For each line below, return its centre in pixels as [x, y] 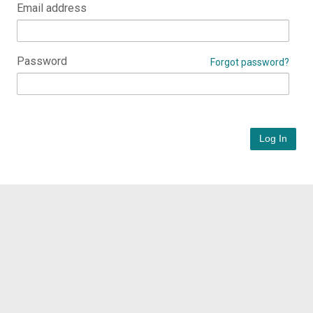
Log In [273, 138]
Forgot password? [250, 62]
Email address [52, 8]
